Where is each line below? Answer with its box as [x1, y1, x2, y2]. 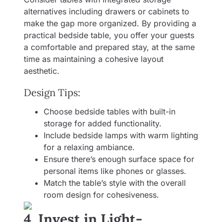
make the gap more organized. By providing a [24, 18, 196, 28]
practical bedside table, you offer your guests [24, 30, 194, 40]
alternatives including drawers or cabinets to [24, 6, 189, 16]
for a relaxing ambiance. [44, 142, 135, 153]
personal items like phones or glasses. [44, 166, 186, 176]
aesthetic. [24, 65, 59, 76]
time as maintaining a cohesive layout [24, 54, 164, 64]
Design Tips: [24, 86, 80, 100]
